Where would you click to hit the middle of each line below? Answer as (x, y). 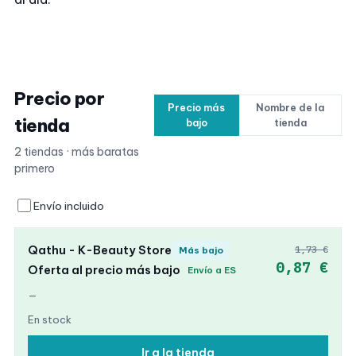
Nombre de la (290, 107)
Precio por (60, 99)
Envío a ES (212, 270)
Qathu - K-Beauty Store (100, 250)
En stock (50, 319)
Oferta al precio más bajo (104, 269)
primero (35, 168)
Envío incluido (69, 205)
